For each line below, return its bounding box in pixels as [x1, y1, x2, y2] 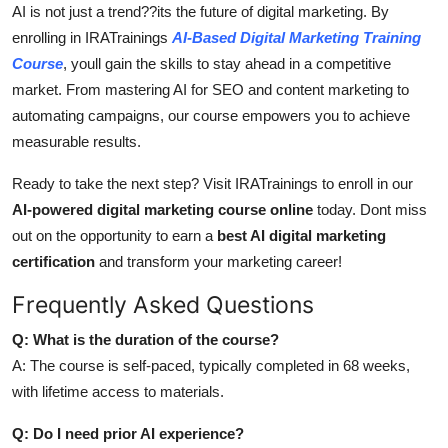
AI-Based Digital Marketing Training [172, 29, 421, 47]
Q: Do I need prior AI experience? [12, 425, 244, 443]
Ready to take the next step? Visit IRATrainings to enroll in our [12, 175, 413, 193]
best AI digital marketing [217, 227, 386, 245]
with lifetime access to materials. [12, 383, 224, 401]
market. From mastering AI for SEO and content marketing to [12, 81, 409, 99]
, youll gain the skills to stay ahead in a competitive [63, 55, 391, 73]
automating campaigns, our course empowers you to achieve [12, 107, 410, 125]
